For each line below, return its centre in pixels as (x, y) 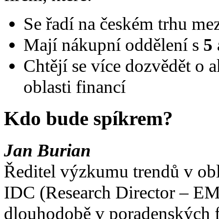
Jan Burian (47, 150)
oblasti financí (75, 87)
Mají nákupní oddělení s (111, 44)
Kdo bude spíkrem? (88, 118)
